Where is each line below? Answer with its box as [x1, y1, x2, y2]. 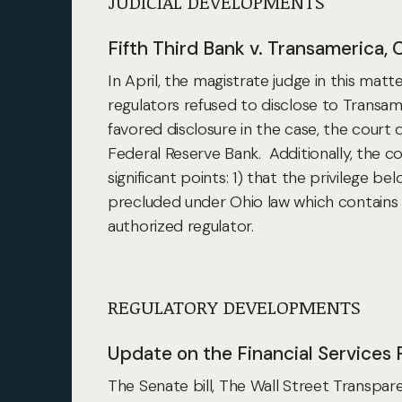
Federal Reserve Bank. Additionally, [108, 143, 354, 164]
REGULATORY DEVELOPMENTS [108, 293, 361, 319]
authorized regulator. [108, 215, 254, 237]
